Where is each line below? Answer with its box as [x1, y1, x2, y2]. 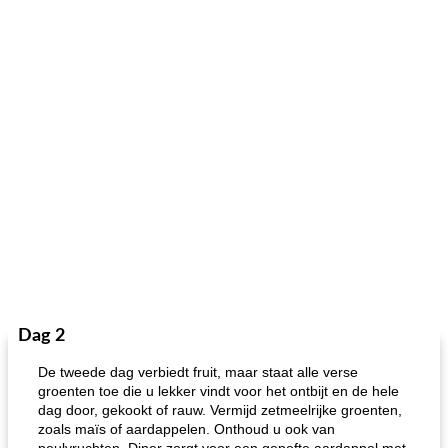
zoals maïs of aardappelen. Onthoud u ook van [38, 421, 335, 437]
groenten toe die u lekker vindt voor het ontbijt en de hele [38, 383, 399, 399]
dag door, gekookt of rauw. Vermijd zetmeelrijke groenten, [38, 402, 402, 418]
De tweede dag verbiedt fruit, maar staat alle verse [38, 364, 358, 380]
